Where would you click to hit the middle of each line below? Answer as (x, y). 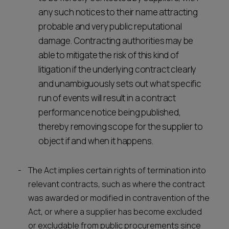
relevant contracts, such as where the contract (117, 184)
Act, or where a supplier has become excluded (115, 212)
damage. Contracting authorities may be (116, 41)
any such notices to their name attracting (118, 12)
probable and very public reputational (110, 26)
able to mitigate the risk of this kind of (109, 55)
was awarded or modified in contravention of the (119, 198)
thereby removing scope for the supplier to (121, 127)
